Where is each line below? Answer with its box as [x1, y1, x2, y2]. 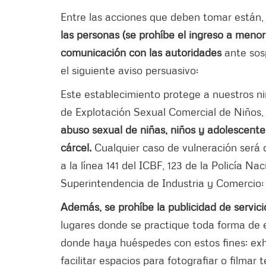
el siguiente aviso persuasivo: [61, 63, 204, 77]
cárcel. [61, 140, 94, 154]
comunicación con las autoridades [61, 45, 224, 59]
